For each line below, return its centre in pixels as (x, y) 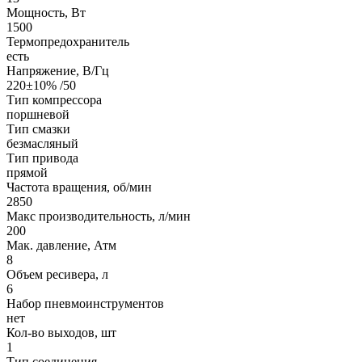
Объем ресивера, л (57, 274)
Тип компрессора (54, 99)
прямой (27, 172)
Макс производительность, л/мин (99, 216)
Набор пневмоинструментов (85, 303)
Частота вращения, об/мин (79, 187)
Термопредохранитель (68, 41)
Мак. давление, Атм (61, 245)
